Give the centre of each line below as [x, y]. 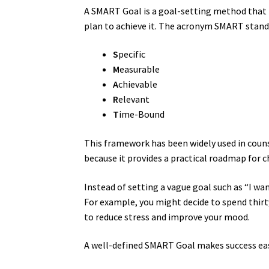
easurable [140, 69]
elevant [134, 99]
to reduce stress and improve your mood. [167, 216]
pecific [132, 54]
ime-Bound [142, 114]
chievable [138, 84]
